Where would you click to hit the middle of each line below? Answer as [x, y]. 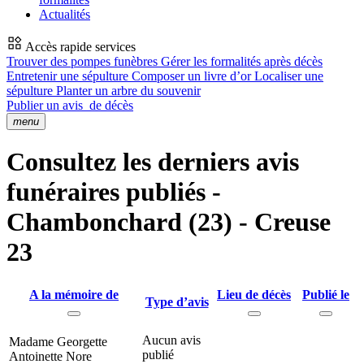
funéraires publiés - [114, 192]
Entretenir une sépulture [69, 76]
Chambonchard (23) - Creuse [169, 222]
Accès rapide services [79, 47]
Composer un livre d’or [193, 76]
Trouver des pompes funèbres [84, 61]
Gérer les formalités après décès [242, 61]
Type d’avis [177, 301]
